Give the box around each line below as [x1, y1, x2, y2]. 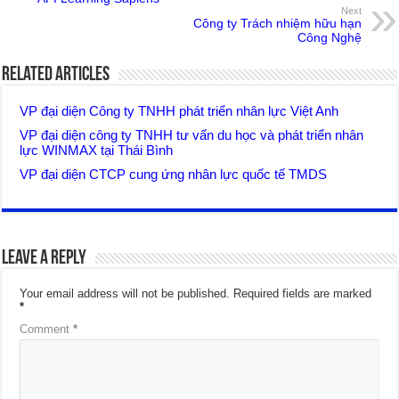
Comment [20, 322, 74, 336]
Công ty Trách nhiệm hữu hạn [192, 15, 362, 30]
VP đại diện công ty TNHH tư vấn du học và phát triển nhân [20, 126, 364, 142]
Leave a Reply [2, 248, 87, 269]
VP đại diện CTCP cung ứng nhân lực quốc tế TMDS [20, 166, 328, 182]
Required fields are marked [233, 286, 372, 300]
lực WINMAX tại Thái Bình [20, 142, 174, 158]
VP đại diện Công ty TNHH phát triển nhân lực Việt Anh [20, 102, 339, 118]
